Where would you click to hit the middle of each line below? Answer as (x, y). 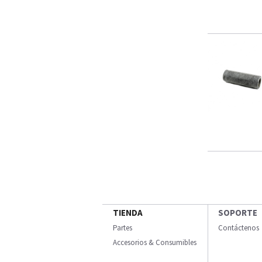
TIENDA (128, 213)
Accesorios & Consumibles (155, 242)
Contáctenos (239, 228)
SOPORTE (238, 213)
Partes (123, 228)
